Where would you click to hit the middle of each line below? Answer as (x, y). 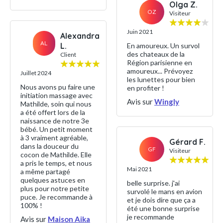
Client (68, 55)
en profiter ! (146, 88)
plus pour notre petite (55, 188)
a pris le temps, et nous (56, 163)
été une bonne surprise (163, 208)
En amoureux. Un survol (163, 46)
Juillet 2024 (36, 73)
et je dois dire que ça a (161, 200)
